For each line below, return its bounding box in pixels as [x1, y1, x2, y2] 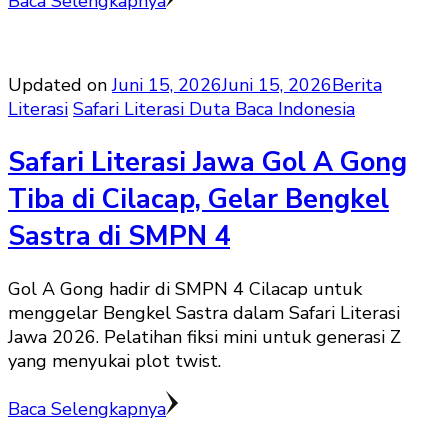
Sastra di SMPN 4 [8, 217, 230, 255]
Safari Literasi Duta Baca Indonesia [73, 97, 355, 122]
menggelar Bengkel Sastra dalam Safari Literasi [8, 300, 400, 325]
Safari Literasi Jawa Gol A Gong [8, 143, 407, 181]
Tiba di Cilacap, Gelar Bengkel [8, 180, 389, 218]
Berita [332, 73, 382, 98]
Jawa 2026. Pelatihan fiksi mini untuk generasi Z [8, 324, 401, 349]
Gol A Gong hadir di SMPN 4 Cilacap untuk [8, 276, 362, 301]
